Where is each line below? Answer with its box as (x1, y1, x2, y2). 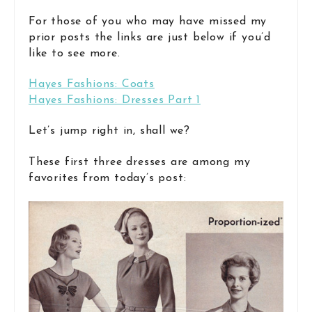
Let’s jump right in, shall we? (29, 125, 190, 137)
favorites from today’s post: (29, 172, 187, 184)
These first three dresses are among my (29, 156, 251, 168)
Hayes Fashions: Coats (29, 78, 155, 90)
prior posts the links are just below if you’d (29, 31, 271, 43)
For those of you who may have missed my (29, 15, 267, 27)
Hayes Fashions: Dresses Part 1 (29, 94, 201, 106)
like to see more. (29, 47, 120, 59)
